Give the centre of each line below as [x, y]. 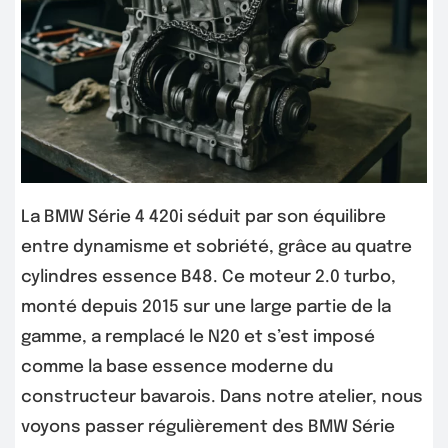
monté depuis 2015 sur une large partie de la [206, 307]
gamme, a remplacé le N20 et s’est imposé [198, 337]
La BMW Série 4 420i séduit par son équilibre [203, 217]
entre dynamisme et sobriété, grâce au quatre [216, 247]
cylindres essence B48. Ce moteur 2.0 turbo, [208, 277]
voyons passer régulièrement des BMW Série [208, 427]
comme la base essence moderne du [177, 367]
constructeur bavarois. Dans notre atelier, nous [222, 397]
